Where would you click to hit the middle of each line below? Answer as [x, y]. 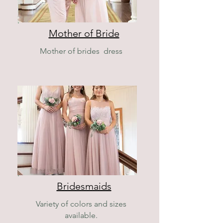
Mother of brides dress [81, 51]
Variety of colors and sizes [81, 204]
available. [81, 215]
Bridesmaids [84, 186]
